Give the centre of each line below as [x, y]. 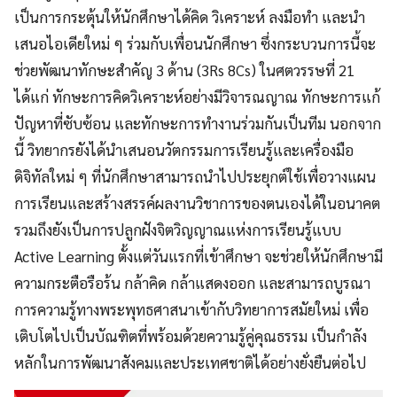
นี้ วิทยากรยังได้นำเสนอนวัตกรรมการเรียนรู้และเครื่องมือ [184, 149]
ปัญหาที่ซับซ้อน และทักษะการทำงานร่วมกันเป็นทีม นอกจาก [198, 123]
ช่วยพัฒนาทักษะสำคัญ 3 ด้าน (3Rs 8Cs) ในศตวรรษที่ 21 [184, 70]
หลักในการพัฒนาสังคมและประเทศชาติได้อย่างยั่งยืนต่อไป [190, 362]
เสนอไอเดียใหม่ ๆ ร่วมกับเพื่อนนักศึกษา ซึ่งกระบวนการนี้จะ [195, 43]
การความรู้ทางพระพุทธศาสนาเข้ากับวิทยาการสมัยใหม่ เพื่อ [191, 309]
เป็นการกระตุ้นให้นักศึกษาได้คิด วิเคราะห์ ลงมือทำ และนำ [190, 16]
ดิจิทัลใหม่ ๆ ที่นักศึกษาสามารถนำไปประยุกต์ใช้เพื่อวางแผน [195, 176]
